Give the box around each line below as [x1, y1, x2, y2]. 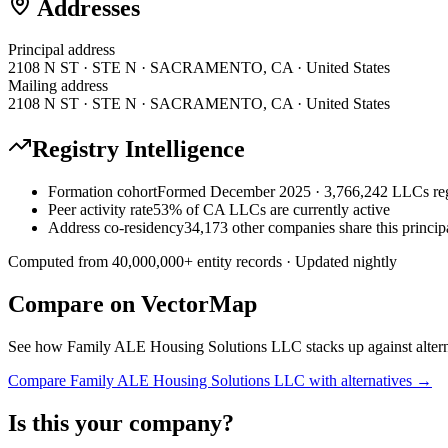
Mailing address [8, 77, 108, 95]
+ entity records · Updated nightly [184, 253, 397, 271]
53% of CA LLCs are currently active [153, 201, 390, 219]
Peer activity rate [48, 201, 153, 219]
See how [8, 338, 67, 356]
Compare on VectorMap [8, 291, 257, 318]
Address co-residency [48, 219, 184, 237]
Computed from [8, 253, 112, 271]
